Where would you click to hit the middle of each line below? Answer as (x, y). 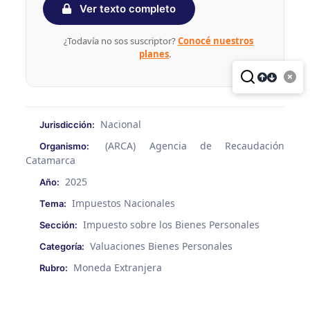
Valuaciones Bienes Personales (161, 246)
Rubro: (53, 267)
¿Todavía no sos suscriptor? (121, 40)
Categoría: (62, 246)
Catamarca (50, 160)
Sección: (58, 225)
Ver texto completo (126, 8)
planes (154, 54)
